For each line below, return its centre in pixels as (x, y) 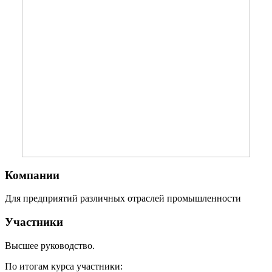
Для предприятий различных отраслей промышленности (123, 199)
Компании (32, 175)
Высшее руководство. (50, 245)
